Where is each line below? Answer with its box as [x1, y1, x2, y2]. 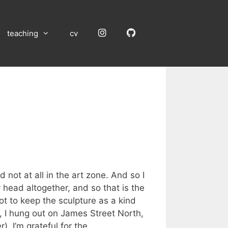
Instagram [106, 27, 141, 38]
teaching [7, 28, 38, 38]
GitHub [135, 27, 160, 38]
